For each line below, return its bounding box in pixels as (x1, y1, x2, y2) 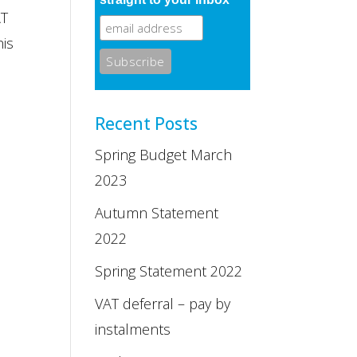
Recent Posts (95, 112, 198, 135)
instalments (95, 320, 171, 339)
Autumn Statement (95, 203, 219, 222)
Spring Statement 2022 (95, 261, 243, 280)
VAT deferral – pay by (95, 294, 231, 313)
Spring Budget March (95, 145, 233, 164)
